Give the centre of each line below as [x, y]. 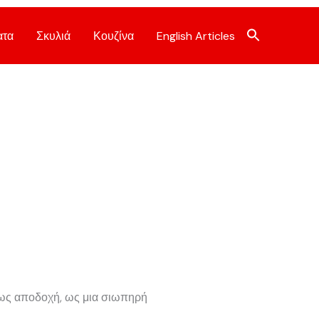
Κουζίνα [114, 36]
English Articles [196, 36]
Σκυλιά [53, 36]
